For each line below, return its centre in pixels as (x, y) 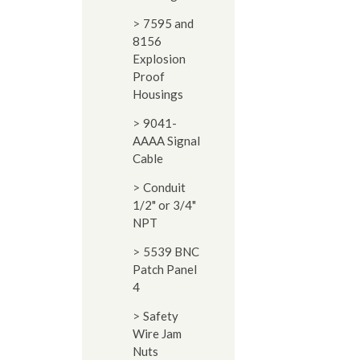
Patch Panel (165, 269)
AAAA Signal (166, 141)
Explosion (159, 59)
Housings (158, 94)
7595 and (168, 23)
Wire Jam (157, 333)
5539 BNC (171, 252)
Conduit (164, 187)
